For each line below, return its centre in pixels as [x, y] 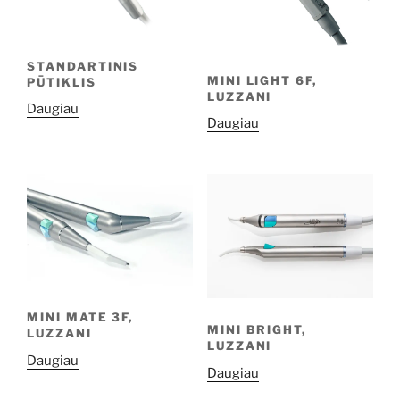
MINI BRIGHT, [257, 330]
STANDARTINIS [83, 66]
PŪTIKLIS [62, 82]
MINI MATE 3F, [80, 317]
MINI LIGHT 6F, [262, 80]
